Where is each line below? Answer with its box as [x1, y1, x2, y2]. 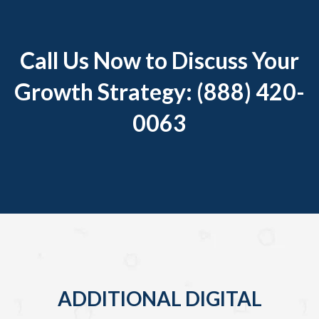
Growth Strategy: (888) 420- [14, 77, 305, 105]
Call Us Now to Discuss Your [20, 46, 299, 74]
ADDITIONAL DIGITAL [57, 286, 262, 310]
